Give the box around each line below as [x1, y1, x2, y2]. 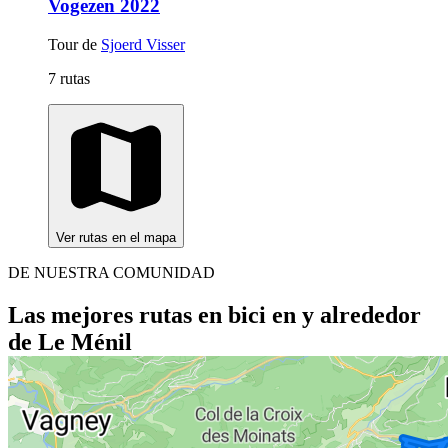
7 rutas [48, 69, 90, 87]
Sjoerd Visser [101, 35, 185, 53]
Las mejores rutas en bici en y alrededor [8, 301, 421, 328]
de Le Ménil [8, 328, 132, 355]
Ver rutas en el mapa [56, 229, 176, 245]
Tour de [48, 35, 101, 53]
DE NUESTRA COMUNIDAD [8, 263, 215, 281]
